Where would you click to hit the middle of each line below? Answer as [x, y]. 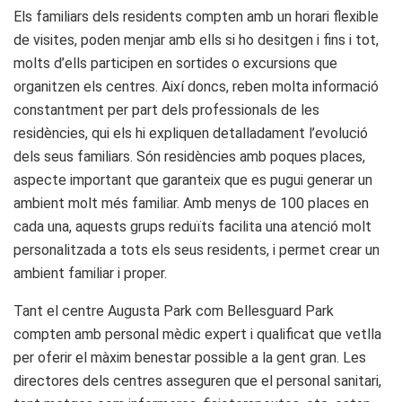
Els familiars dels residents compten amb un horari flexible [196, 16]
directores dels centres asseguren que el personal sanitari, [197, 380]
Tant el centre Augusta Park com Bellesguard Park [174, 310]
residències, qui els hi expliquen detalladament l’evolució [191, 133]
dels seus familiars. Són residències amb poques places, [189, 156]
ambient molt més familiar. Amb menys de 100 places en [191, 203]
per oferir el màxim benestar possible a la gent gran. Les [190, 357]
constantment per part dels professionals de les [166, 109]
